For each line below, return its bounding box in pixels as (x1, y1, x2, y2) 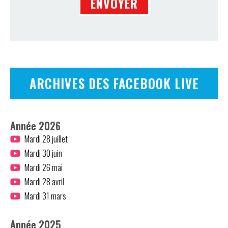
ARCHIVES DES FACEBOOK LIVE (29, 73, 199, 93)
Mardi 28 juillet (24, 132, 68, 145)
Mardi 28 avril (24, 175, 64, 188)
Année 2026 (10, 118, 61, 133)
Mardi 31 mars (24, 189, 66, 202)
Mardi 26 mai (24, 161, 63, 174)
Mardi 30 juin (24, 147, 62, 159)
